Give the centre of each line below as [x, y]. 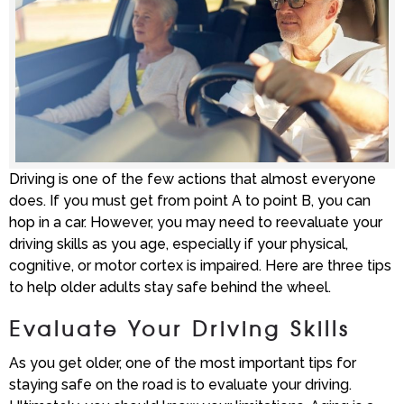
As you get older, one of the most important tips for [183, 363]
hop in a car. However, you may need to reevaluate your [196, 223]
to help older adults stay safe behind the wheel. [170, 288]
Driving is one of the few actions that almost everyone [193, 179]
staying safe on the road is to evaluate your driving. [180, 385]
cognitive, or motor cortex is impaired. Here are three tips [200, 266]
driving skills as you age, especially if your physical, [179, 244]
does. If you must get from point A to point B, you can [190, 201]
